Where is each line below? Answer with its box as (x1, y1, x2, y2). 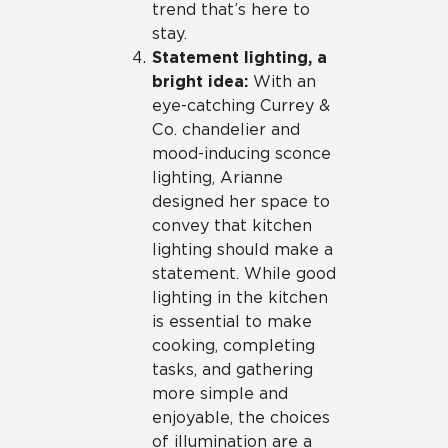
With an (248, 72, 316, 91)
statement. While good (152, 264, 336, 283)
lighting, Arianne (152, 168, 283, 187)
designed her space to (152, 192, 330, 211)
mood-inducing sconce (152, 144, 331, 163)
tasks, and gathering (152, 360, 313, 379)
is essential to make (152, 312, 312, 331)
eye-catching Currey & (152, 96, 330, 115)
